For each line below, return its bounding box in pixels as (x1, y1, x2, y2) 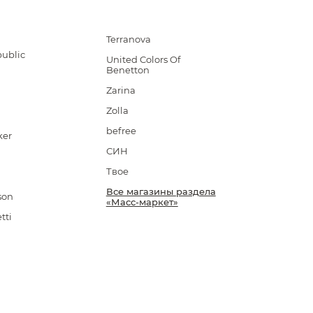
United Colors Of (105, 54, 180, 65)
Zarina (105, 85, 136, 96)
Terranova (105, 34, 151, 45)
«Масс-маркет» (105, 196, 178, 208)
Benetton (105, 64, 150, 75)
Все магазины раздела (105, 186, 216, 197)
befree (105, 125, 136, 136)
